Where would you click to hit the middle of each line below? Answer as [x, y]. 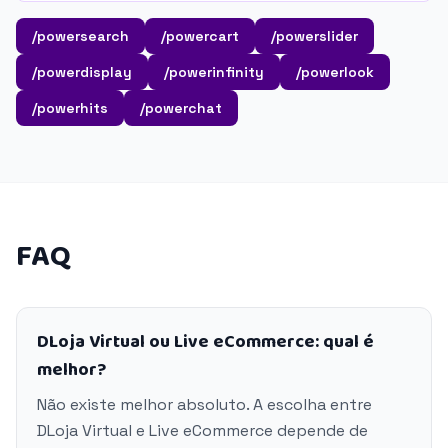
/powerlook [335, 72]
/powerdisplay [82, 72]
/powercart [200, 36]
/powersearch [80, 36]
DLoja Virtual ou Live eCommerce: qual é [205, 342]
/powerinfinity [214, 72]
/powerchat [181, 108]
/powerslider [314, 36]
